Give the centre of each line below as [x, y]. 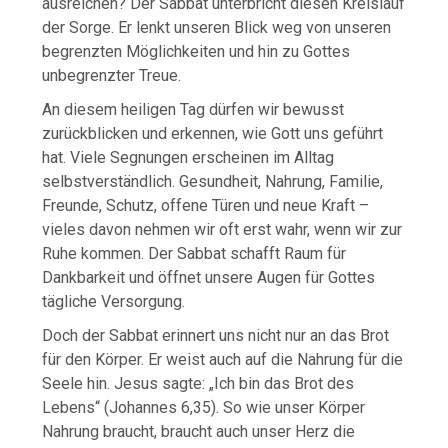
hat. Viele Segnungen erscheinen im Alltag [188, 157]
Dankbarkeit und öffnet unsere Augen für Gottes [209, 277]
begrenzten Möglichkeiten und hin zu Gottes [196, 51]
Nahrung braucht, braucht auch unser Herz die [199, 431]
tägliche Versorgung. [114, 301]
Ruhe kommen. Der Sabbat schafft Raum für [194, 253]
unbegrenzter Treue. [112, 75]
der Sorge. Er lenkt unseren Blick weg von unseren [217, 27]
